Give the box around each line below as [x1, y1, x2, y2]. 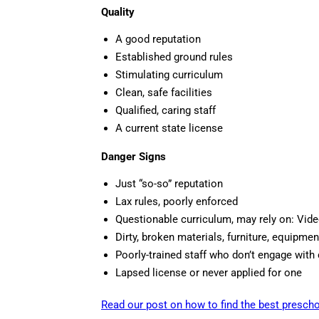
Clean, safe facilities [115, 86, 212, 100]
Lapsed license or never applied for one [115, 266, 302, 280]
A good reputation [115, 33, 201, 46]
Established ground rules [115, 51, 233, 64]
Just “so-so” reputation [115, 177, 223, 191]
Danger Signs [101, 150, 166, 164]
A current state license [115, 122, 223, 135]
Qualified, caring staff [115, 104, 216, 117]
